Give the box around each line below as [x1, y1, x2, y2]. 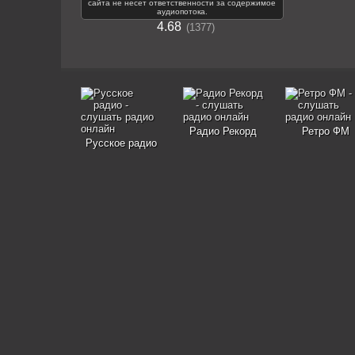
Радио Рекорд [189, 125, 257, 137]
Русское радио [85, 137, 157, 149]
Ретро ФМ [301, 125, 349, 137]
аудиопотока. [156, 7, 208, 16]
